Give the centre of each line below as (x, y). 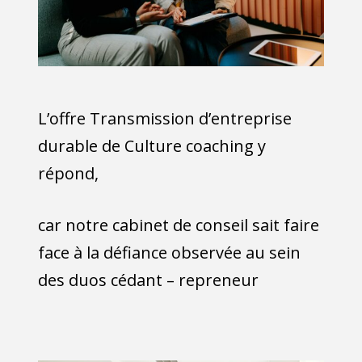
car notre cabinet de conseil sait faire (179, 225)
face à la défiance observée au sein (170, 252)
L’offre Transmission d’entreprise (165, 118)
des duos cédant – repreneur (149, 280)
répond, (69, 173)
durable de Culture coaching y (152, 145)
